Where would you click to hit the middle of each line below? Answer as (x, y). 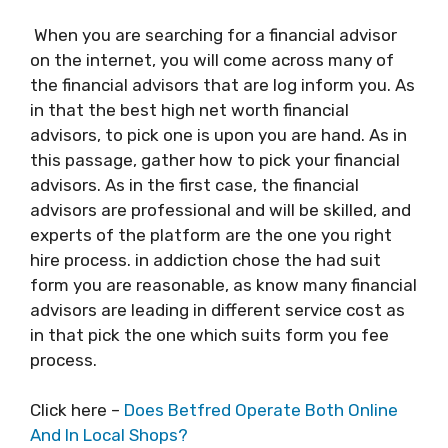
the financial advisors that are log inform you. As (222, 84)
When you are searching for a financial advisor (213, 34)
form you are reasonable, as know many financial (223, 284)
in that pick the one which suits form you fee (209, 334)
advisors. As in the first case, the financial (194, 184)
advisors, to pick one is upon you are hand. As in (218, 134)
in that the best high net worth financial (189, 109)
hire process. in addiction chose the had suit (205, 259)
